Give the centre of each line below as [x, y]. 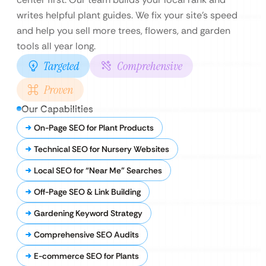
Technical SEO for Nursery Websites [102, 149]
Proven [58, 90]
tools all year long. [56, 46]
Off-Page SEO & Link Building [87, 192]
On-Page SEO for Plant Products [94, 128]
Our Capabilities [57, 109]
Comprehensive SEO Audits [86, 235]
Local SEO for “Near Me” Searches [98, 170]
